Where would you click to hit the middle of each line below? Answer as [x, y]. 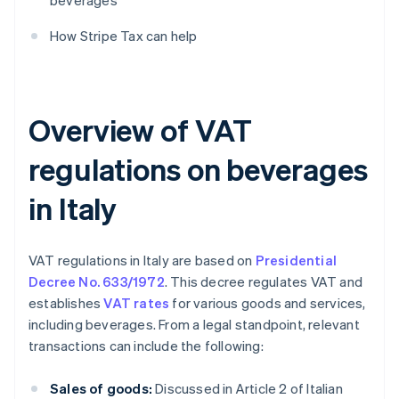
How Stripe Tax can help [124, 36]
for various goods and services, [268, 303]
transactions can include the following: [146, 346]
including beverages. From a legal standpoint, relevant [194, 325]
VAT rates [137, 303]
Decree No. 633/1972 [97, 282]
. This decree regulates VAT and [264, 282]
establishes [66, 303]
